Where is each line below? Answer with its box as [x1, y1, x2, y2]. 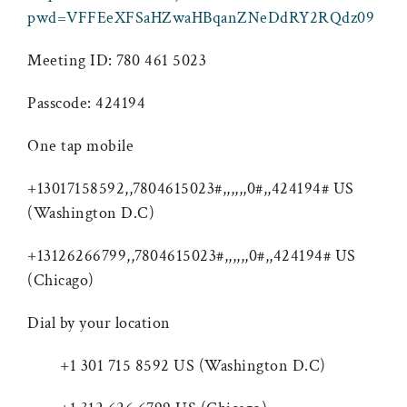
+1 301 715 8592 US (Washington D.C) [27, 355, 326, 376]
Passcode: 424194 [27, 93, 145, 114]
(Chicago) [27, 270, 94, 291]
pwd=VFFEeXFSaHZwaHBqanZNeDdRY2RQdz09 [27, 7, 374, 28]
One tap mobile [27, 135, 134, 156]
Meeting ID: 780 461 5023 [27, 50, 206, 71]
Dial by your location [27, 313, 171, 333]
